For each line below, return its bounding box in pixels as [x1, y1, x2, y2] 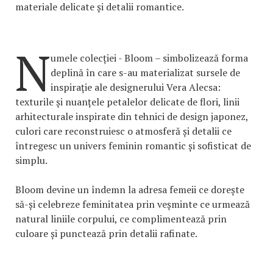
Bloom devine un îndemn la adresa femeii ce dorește [15, 182, 244, 196]
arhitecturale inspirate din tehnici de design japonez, [15, 109, 248, 123]
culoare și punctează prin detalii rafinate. [15, 226, 197, 240]
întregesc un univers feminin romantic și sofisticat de [15, 138, 251, 152]
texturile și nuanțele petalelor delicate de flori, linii [15, 94, 239, 108]
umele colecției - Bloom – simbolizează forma [51, 51, 248, 65]
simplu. [15, 153, 48, 167]
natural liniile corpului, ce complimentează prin [15, 211, 227, 225]
